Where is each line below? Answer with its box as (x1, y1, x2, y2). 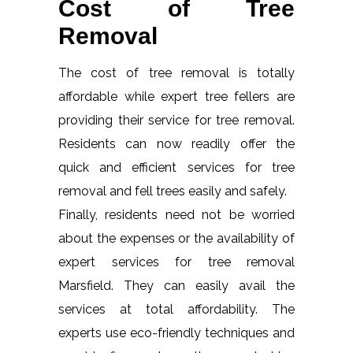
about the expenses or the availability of (58, 230, 295, 246)
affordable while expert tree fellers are (58, 88, 295, 104)
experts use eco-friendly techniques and (58, 325, 295, 340)
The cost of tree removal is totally (58, 65, 295, 80)
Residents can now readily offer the (58, 136, 295, 151)
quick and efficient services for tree (58, 159, 295, 175)
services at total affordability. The (58, 301, 295, 317)
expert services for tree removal (58, 254, 295, 269)
